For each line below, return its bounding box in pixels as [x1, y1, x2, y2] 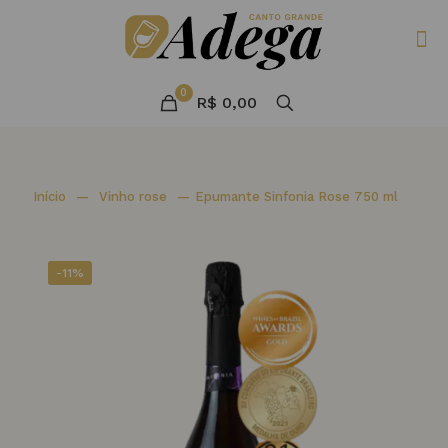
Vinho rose [99, 189, 167, 204]
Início [33, 189, 66, 204]
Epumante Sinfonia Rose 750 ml [195, 189, 398, 204]
